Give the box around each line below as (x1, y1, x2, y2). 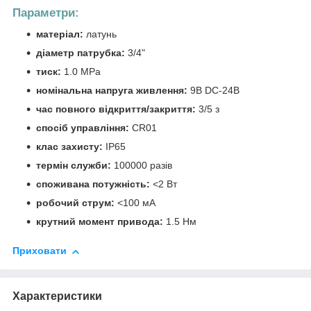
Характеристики (12, 289, 102, 302)
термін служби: (36, 160, 114, 171)
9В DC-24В (187, 85, 239, 96)
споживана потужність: (36, 178, 150, 190)
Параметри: (12, 6, 79, 20)
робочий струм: (36, 197, 117, 209)
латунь (86, 28, 117, 40)
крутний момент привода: (36, 216, 166, 228)
